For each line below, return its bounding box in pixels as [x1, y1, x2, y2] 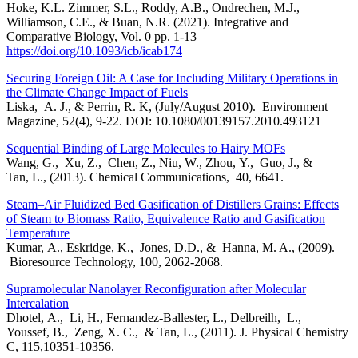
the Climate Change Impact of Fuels [6, 86, 188, 100]
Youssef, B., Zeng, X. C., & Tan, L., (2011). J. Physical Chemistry [6, 325, 348, 340]
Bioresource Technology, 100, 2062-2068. [6, 255, 223, 269]
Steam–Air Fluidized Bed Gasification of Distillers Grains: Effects [6, 197, 339, 212]
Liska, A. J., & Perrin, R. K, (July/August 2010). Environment [6, 100, 328, 114]
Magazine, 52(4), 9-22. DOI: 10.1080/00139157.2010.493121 [6, 114, 321, 129]
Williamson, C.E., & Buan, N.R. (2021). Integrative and [6, 15, 288, 30]
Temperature [6, 226, 70, 241]
